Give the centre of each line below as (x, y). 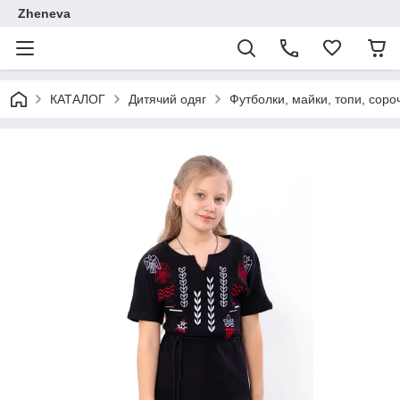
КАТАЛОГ (78, 99)
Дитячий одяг (167, 99)
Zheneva (44, 13)
